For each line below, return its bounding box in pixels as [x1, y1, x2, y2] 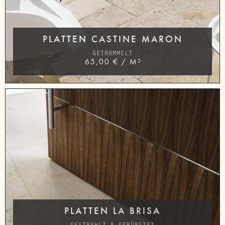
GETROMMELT [92, 49, 133, 57]
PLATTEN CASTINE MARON [42, 32, 183, 45]
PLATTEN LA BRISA [64, 204, 161, 217]
